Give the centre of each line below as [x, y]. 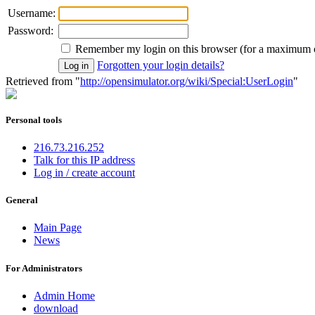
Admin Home [64, 295]
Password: [31, 30]
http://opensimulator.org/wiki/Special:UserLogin [187, 81]
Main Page [58, 228]
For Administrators [44, 268]
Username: [32, 13]
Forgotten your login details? [161, 65]
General [22, 200]
